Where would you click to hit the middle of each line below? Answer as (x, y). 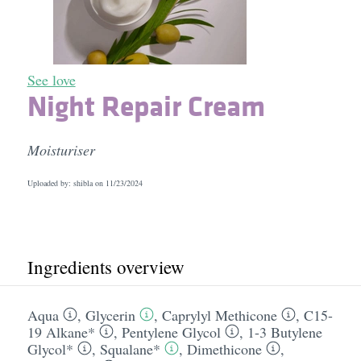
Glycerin (110, 315)
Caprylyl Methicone (219, 315)
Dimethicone (224, 349)
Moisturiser (61, 150)
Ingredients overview (106, 267)
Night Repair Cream (146, 106)
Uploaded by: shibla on (66, 183)
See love (51, 80)
